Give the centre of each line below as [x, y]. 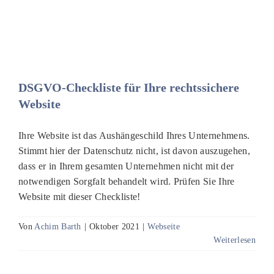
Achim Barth [58, 227]
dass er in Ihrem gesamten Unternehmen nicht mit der [126, 166]
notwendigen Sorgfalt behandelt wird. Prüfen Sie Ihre [127, 182]
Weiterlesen [235, 240]
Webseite [164, 227]
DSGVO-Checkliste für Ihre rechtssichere [129, 88]
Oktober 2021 [114, 227]
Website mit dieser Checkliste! [80, 197]
